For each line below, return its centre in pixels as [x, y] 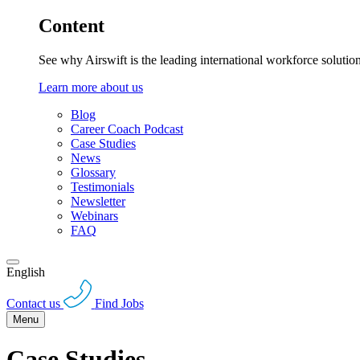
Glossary [93, 173]
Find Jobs [119, 303]
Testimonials [102, 187]
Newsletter [98, 202]
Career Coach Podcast [127, 129]
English [26, 272]
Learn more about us [91, 88]
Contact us [33, 303]
